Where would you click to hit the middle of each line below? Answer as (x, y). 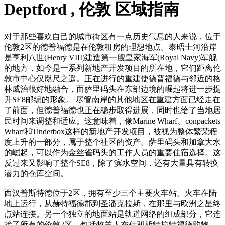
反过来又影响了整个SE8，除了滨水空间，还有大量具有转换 (111, 163)
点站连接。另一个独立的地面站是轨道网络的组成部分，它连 (113, 214)
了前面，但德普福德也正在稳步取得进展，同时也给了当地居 (113, 110)
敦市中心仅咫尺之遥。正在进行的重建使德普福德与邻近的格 (113, 78)
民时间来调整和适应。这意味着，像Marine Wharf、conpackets (112, 121)
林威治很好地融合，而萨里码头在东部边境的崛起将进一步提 (113, 89)
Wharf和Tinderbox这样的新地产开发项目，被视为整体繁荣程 (111, 131)
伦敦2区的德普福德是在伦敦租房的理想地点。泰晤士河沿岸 (110, 47)
